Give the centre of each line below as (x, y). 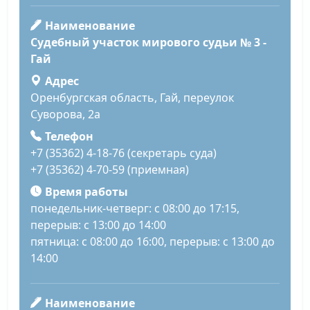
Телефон (69, 136)
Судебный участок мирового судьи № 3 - (148, 42)
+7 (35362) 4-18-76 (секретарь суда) (124, 153)
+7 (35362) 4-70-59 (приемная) (110, 169)
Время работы (86, 191)
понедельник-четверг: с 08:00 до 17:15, (135, 208)
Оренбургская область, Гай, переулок (132, 97)
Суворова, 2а (65, 114)
